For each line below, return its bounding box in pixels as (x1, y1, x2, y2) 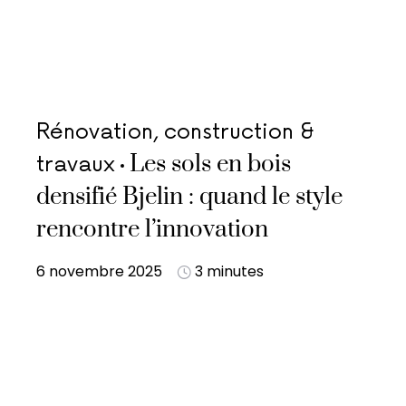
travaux (36, 151, 115, 178)
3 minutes (195, 261, 264, 282)
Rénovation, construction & (36, 119, 314, 145)
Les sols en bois (130, 150, 291, 179)
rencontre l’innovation (36, 215, 268, 245)
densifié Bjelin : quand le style (36, 182, 343, 212)
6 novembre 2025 (36, 261, 162, 282)
